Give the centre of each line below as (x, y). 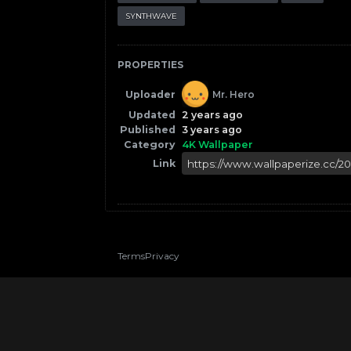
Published (148, 130)
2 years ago (213, 115)
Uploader (151, 94)
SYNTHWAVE (152, 16)
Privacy (163, 256)
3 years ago (212, 130)
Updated (152, 115)
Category (150, 145)
